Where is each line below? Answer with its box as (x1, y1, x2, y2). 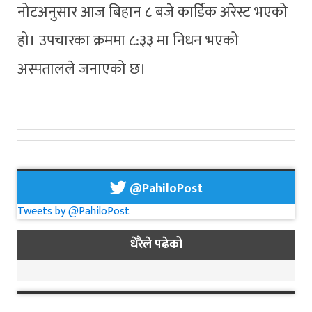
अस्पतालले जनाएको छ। (17, 56, 146, 81)
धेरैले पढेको (130, 234, 182, 256)
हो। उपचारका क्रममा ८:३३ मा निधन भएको (17, 28, 239, 53)
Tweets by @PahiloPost (17, 202, 130, 221)
